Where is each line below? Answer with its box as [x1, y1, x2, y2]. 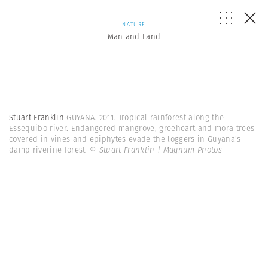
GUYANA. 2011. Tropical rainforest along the [66, 112, 224, 123]
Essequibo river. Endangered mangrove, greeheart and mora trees [9, 123, 255, 134]
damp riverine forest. [9, 144, 90, 156]
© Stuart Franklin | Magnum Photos [90, 144, 222, 156]
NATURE [122, 20, 146, 28]
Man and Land [107, 31, 161, 42]
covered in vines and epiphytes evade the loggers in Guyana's [9, 133, 241, 145]
